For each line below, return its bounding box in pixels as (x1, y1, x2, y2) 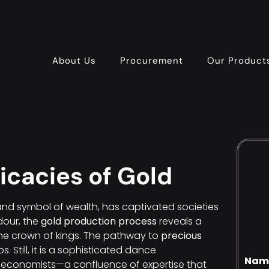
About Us (52, 54, 96, 67)
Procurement (119, 54, 183, 67)
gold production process (41, 214, 157, 228)
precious (161, 229, 202, 243)
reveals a (157, 214, 202, 228)
